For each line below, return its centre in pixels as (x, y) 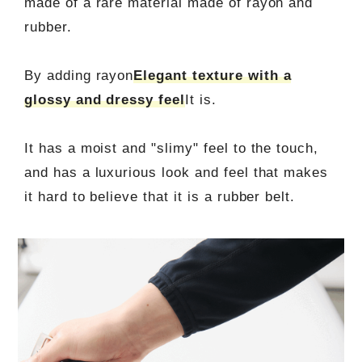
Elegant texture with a (213, 75)
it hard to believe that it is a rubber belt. (160, 196)
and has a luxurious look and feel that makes (176, 172)
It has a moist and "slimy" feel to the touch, (171, 148)
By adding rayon (79, 75)
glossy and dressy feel (105, 99)
